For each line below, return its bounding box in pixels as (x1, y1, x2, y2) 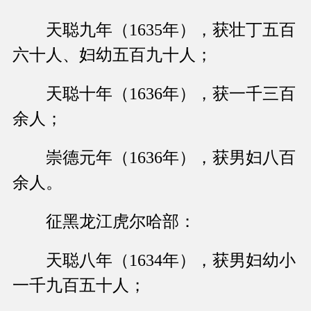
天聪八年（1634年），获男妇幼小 (12, 251, 296, 270)
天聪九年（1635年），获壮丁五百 (12, 21, 296, 40)
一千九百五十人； (12, 276, 146, 295)
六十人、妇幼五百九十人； (12, 46, 212, 65)
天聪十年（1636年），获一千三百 (12, 85, 296, 103)
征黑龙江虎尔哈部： (12, 212, 196, 231)
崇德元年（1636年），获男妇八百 (12, 149, 296, 167)
